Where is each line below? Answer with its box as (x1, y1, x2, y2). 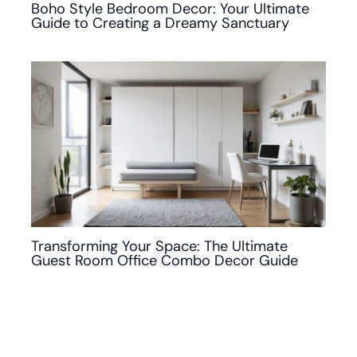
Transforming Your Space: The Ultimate (31, 237, 288, 257)
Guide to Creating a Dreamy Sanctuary (31, 13, 290, 33)
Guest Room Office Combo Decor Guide (31, 251, 299, 271)
